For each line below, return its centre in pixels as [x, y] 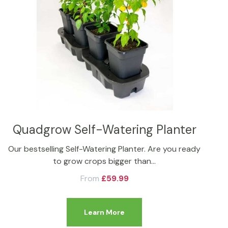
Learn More [105, 212]
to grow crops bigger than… [105, 161]
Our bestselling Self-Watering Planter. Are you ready [105, 149]
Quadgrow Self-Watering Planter [104, 129]
